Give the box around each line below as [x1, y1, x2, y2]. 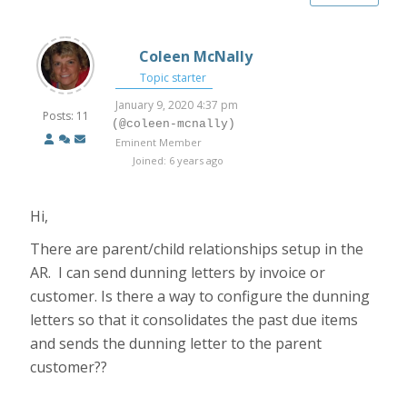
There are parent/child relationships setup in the [30, 239, 364, 259]
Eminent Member [115, 135, 203, 149]
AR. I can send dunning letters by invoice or [30, 263, 326, 283]
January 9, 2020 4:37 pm [115, 97, 239, 113]
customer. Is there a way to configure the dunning [30, 286, 371, 306]
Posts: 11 [42, 108, 89, 124]
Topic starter [137, 70, 207, 85]
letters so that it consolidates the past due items [30, 310, 359, 330]
